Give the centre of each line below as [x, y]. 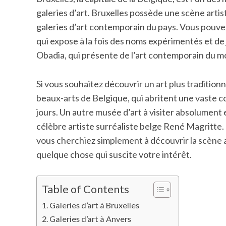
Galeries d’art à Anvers [91, 219]
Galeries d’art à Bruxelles [95, 205]
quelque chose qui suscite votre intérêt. [114, 154]
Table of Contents [86, 189]
